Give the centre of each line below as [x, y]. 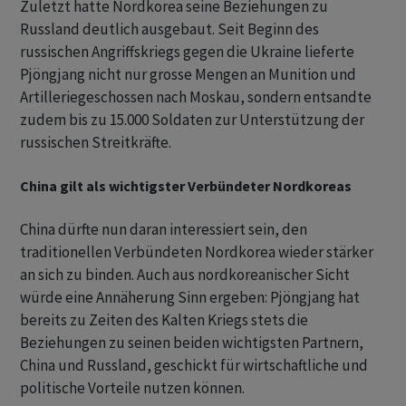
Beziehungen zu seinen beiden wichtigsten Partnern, [192, 343]
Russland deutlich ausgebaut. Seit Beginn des [169, 29]
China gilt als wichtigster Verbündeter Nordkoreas [186, 186]
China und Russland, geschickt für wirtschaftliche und [194, 365]
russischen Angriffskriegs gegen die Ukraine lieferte [187, 52]
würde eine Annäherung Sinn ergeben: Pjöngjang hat [190, 297]
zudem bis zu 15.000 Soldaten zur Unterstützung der [192, 120]
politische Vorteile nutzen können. [132, 388]
